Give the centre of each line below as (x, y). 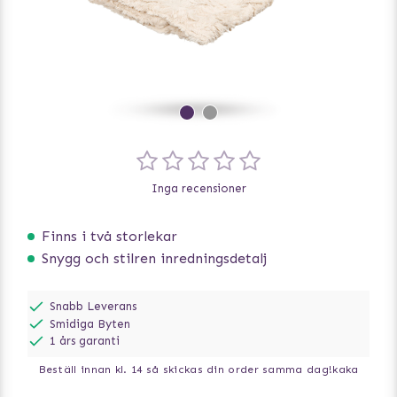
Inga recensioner (198, 188)
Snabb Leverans (93, 307)
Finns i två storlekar (109, 237)
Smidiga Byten (90, 323)
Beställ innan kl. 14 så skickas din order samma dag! (186, 369)
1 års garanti (84, 341)
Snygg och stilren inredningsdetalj (154, 259)
